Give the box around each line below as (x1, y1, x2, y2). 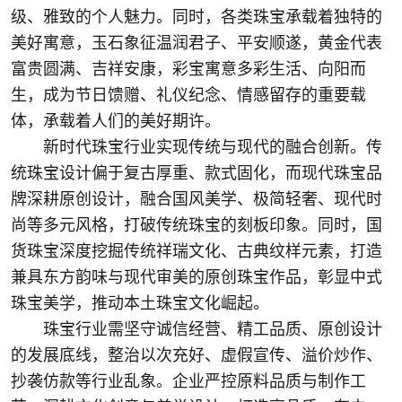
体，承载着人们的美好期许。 (10, 112, 221, 131)
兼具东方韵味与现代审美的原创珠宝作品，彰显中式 (10, 268, 382, 287)
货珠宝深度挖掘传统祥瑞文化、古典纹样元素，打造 (10, 242, 382, 261)
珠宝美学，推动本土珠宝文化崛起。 (10, 294, 269, 313)
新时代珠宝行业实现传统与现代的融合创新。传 (42, 138, 382, 157)
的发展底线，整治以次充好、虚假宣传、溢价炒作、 (10, 346, 382, 365)
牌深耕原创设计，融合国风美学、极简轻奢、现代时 (10, 190, 382, 209)
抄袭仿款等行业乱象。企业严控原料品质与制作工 (10, 372, 366, 391)
